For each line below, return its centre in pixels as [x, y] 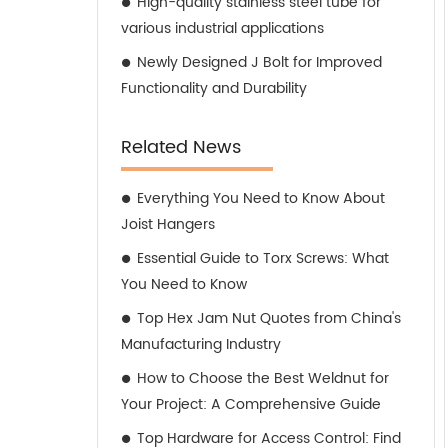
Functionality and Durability [214, 88]
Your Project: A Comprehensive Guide [251, 404]
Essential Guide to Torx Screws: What [263, 258]
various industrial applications [222, 28]
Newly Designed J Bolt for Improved [259, 62]
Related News [181, 147]
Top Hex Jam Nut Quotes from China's [269, 318]
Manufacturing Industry [201, 344]
